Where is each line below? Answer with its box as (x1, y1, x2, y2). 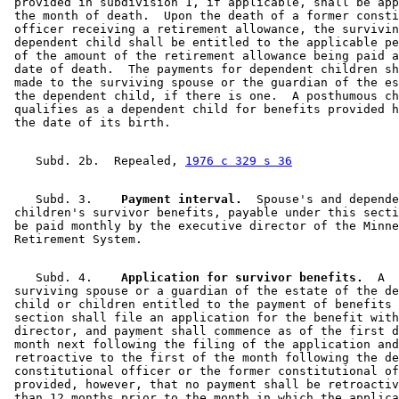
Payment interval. (107, 192, 242, 207)
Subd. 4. (7, 271, 107, 285)
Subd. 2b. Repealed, (7, 154, 185, 168)
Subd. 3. (7, 192, 107, 207)
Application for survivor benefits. (107, 271, 363, 285)
